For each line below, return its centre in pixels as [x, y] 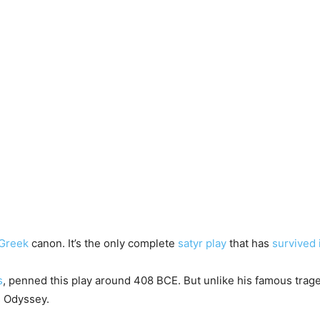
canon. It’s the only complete [103, 244]
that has [249, 244]
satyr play [202, 244]
